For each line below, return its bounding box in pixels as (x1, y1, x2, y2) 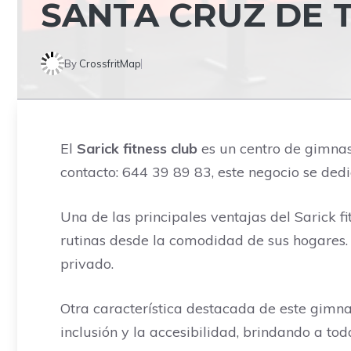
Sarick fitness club (77, 139, 197, 157)
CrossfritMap (79, 57, 141, 70)
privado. (60, 255, 114, 273)
